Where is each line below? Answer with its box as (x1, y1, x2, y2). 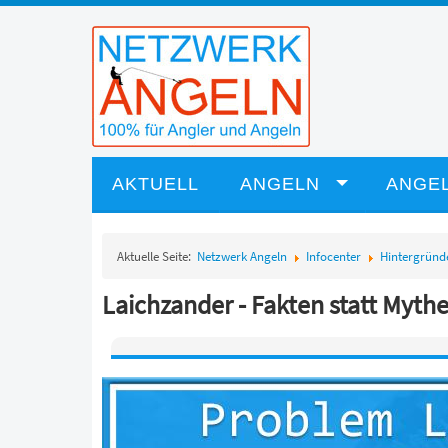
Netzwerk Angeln (197, 248, 287, 265)
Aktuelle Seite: (117, 248, 197, 265)
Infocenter (306, 248, 361, 265)
